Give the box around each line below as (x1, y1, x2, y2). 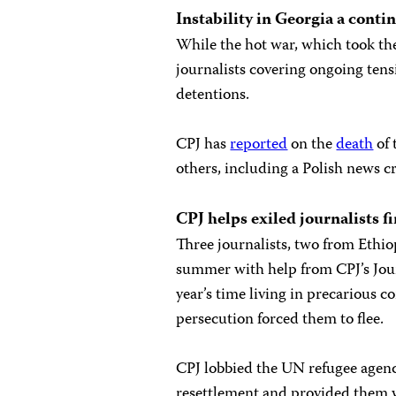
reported (230, 132, 288, 158)
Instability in (176, 7, 272, 34)
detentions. (176, 82, 250, 109)
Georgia (275, 7, 334, 34)
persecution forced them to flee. (176, 307, 385, 333)
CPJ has (176, 132, 231, 158)
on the (287, 132, 337, 158)
